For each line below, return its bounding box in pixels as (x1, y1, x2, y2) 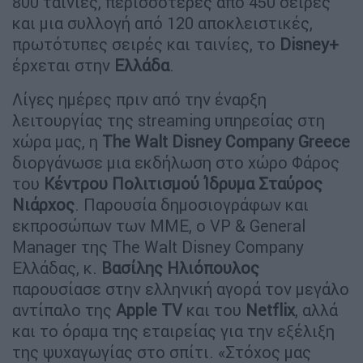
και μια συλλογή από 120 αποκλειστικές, (12, 12, 313, 33)
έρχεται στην (12, 54, 114, 75)
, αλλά (295, 299, 338, 320)
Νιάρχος (12, 194, 75, 215)
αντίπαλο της (12, 299, 116, 320)
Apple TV (116, 299, 182, 320)
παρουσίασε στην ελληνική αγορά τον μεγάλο (12, 278, 349, 299)
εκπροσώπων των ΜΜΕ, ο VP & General (12, 215, 305, 236)
